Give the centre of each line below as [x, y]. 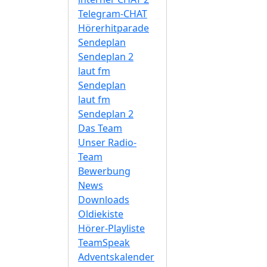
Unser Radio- [107, 143]
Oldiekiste [101, 214]
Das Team [100, 128]
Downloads [104, 200]
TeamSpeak [104, 243]
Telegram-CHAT [113, 14]
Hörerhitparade [114, 28]
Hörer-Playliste [111, 229]
